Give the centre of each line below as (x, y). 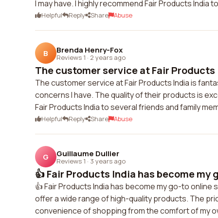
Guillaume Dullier (88, 153)
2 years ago (108, 57)
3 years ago (108, 161)
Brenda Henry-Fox (90, 50)
